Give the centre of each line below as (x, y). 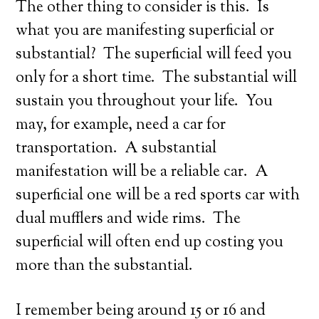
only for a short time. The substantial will (157, 78)
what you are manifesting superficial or (145, 31)
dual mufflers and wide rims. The (129, 219)
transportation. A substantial (116, 149)
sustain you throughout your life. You (145, 102)
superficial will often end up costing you (150, 243)
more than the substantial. (105, 266)
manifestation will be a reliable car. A (142, 172)
